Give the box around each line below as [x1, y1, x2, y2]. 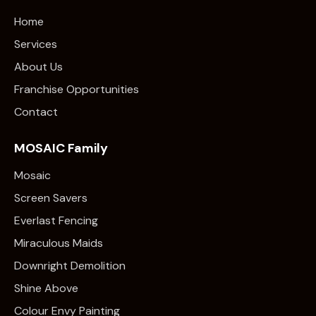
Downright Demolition [14, 258, 126, 274]
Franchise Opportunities [14, 81, 139, 97]
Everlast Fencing [14, 213, 98, 229]
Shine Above [14, 281, 78, 296]
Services [14, 36, 57, 51]
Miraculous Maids [14, 236, 103, 251]
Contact [14, 104, 58, 119]
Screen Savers [14, 190, 87, 206]
